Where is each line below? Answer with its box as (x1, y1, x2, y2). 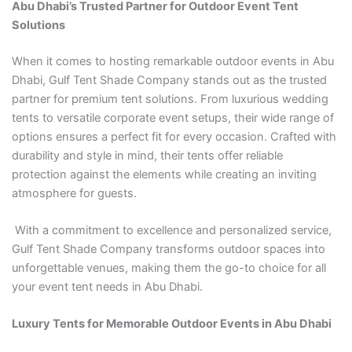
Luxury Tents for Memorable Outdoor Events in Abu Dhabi (11, 317, 332, 332)
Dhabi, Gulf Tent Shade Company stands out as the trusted (11, 72, 327, 87)
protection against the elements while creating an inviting (11, 167, 317, 181)
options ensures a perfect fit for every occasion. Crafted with (11, 129, 336, 144)
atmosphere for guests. (11, 185, 137, 200)
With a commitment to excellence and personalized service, (11, 223, 332, 237)
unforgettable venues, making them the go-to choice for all (11, 261, 326, 275)
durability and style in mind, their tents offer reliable (11, 148, 283, 163)
